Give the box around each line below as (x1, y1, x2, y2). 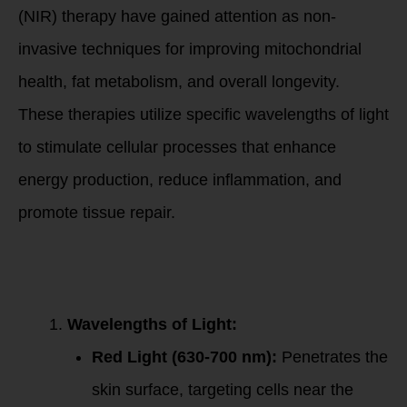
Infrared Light (18, 270, 287, 295)
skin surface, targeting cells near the (92, 380, 353, 399)
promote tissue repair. (18, 203, 175, 222)
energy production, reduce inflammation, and (18, 171, 342, 189)
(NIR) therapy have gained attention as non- (18, 7, 336, 25)
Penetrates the (277, 347, 388, 366)
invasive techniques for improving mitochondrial (18, 40, 362, 58)
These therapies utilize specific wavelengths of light (18, 105, 389, 124)
